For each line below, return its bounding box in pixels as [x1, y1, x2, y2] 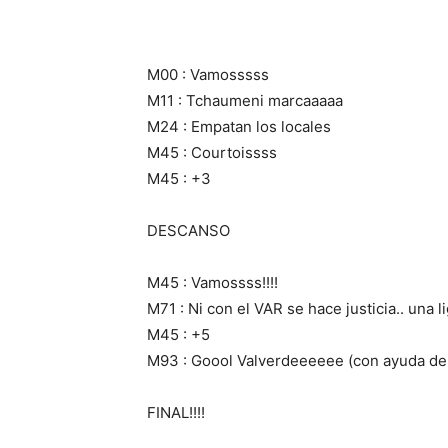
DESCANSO [147, 220, 230, 240]
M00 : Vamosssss [147, 64, 269, 84]
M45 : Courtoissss [147, 142, 277, 162]
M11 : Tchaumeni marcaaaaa [147, 90, 343, 110]
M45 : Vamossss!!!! [147, 272, 278, 292]
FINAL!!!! [147, 402, 205, 422]
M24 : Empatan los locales [147, 116, 331, 136]
